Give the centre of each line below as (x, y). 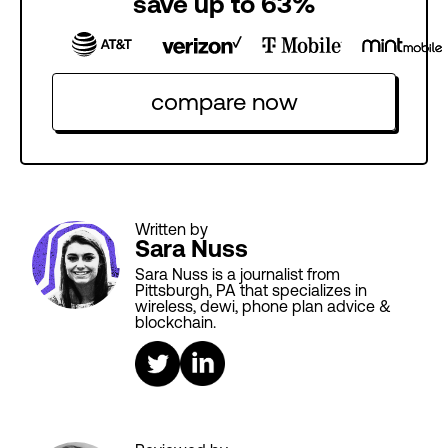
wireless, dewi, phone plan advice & (263, 306)
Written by (171, 229)
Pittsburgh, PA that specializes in (251, 290)
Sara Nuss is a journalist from (237, 274)
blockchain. (175, 322)
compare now (224, 102)
